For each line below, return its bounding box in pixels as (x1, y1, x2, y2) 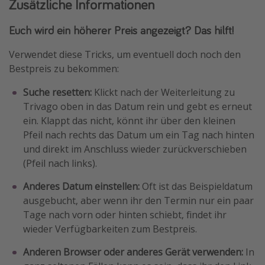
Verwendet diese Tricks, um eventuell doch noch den (9, 48, 241, 61)
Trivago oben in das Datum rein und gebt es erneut (23, 100, 252, 113)
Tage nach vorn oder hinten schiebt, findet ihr (23, 208, 227, 221)
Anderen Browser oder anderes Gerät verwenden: (23, 245, 243, 258)
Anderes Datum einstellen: (23, 180, 140, 193)
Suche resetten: (23, 86, 94, 99)
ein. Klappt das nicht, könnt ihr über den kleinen (23, 114, 235, 127)
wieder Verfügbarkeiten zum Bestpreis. (23, 222, 197, 235)
